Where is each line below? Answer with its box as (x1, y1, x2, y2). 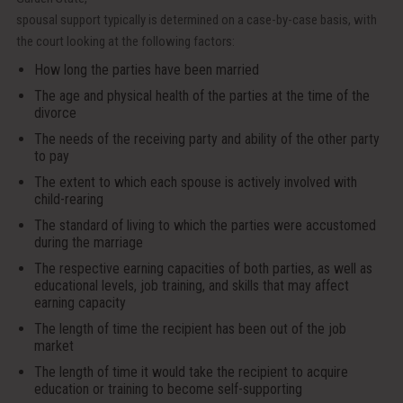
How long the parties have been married (33, 61, 259, 79)
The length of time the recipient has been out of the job (33, 320, 346, 338)
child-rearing (33, 191, 103, 209)
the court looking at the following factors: (15, 33, 235, 50)
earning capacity (33, 294, 126, 312)
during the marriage (33, 234, 143, 252)
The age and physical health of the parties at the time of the (33, 87, 370, 105)
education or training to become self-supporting (33, 381, 302, 399)
